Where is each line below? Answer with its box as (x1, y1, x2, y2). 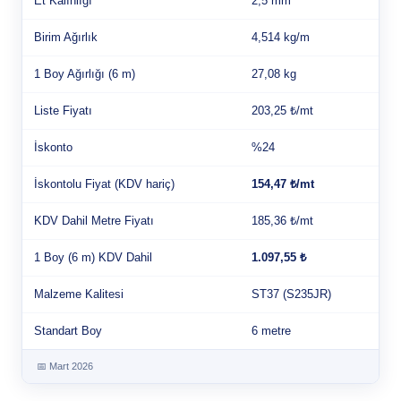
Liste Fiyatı (34, 104, 92, 117)
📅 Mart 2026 (37, 361, 93, 371)
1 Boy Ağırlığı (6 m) (34, 67, 135, 81)
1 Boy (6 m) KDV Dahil (34, 251, 152, 264)
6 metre (252, 324, 291, 337)
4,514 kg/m (252, 30, 310, 44)
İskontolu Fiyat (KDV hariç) (34, 177, 175, 191)
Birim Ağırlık (34, 30, 98, 44)
